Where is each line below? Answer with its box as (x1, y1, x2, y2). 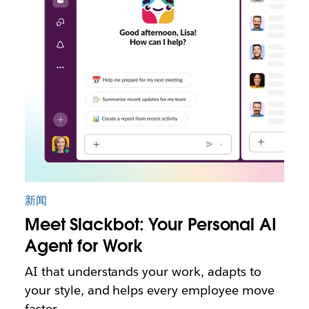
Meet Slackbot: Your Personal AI (24, 213, 277, 235)
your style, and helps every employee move (24, 281, 275, 298)
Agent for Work (24, 235, 143, 257)
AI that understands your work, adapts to (24, 263, 261, 279)
